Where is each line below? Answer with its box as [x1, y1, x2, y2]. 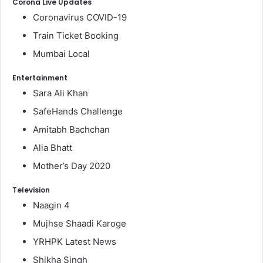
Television [12, 184, 50, 195]
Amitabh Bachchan [33, 123, 110, 135]
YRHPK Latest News [33, 235, 116, 247]
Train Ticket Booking [33, 29, 119, 41]
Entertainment [12, 72, 68, 83]
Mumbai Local [33, 48, 90, 59]
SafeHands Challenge [33, 105, 123, 117]
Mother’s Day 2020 [33, 160, 110, 171]
